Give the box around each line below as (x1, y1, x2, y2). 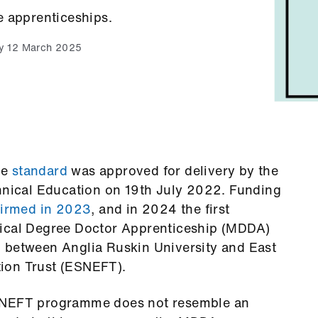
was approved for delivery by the (67, 160, 279, 180)
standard (11, 160, 68, 180)
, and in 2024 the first (91, 199, 230, 218)
